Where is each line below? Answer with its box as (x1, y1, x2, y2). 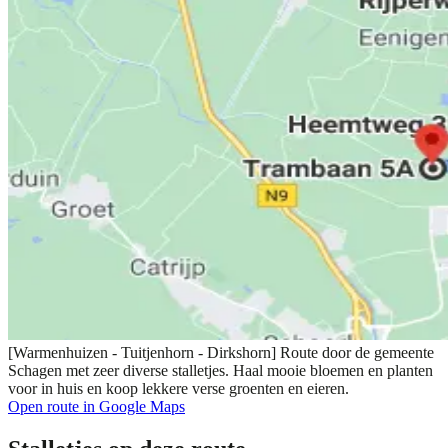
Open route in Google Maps (8, 397, 185, 415)
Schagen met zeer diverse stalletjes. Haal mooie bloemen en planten (8, 361, 433, 379)
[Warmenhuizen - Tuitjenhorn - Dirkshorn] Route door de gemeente (8, 343, 434, 361)
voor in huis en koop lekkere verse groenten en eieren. (8, 379, 349, 397)
